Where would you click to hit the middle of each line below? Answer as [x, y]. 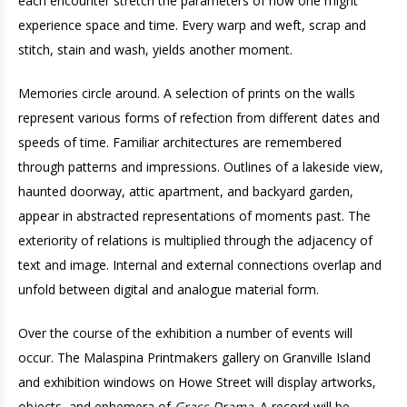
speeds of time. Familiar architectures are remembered [180, 142]
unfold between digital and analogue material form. [169, 289]
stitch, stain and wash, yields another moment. [155, 50]
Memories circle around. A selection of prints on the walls [187, 93]
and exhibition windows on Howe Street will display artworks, [197, 382]
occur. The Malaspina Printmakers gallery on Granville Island [194, 357]
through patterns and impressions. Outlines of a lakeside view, [201, 167]
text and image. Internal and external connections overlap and [200, 265]
